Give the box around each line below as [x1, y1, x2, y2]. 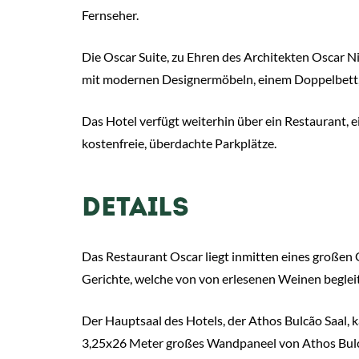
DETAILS [82, 196, 189, 222]
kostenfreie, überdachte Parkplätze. [82, 135, 276, 151]
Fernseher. [82, 7, 139, 22]
